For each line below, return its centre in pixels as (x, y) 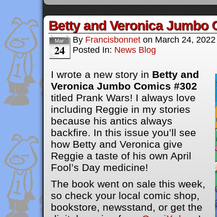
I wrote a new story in (101, 74)
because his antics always (112, 121)
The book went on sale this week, (128, 184)
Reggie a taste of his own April (121, 156)
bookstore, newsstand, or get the (127, 207)
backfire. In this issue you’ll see (124, 132)
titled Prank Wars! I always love (123, 98)
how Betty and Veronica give (117, 144)
